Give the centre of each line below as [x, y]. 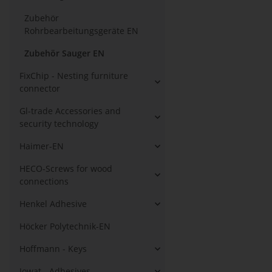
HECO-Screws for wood [66, 168]
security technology [59, 124]
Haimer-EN [42, 146]
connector [40, 88]
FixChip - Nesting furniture [74, 76]
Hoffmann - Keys [53, 249]
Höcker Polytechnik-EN [65, 226]
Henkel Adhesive [53, 204]
